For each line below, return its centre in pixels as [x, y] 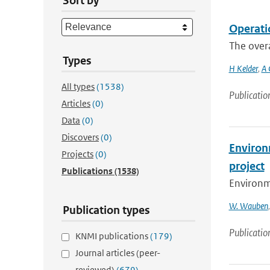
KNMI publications [113, 236]
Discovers [80, 137]
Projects [77, 154]
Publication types [106, 210]
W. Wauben [248, 206]
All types [78, 86]
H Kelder [243, 68]
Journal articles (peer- [118, 253]
